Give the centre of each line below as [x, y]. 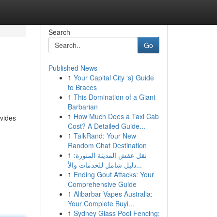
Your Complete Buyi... [101, 203]
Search [59, 32]
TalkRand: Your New [105, 136]
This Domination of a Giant [114, 97]
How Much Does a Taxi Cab [116, 116]
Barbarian [83, 107]
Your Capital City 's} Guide [114, 77]
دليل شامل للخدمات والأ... [139, 165]
